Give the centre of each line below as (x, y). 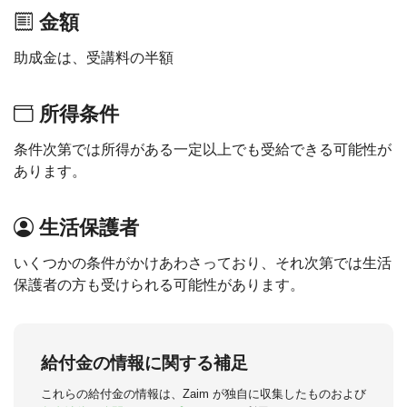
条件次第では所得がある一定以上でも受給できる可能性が (203, 149)
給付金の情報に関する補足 (144, 363)
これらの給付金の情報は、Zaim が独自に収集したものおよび (203, 393)
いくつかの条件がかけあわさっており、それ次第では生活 (203, 263)
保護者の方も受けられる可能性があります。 (159, 285)
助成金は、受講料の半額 (94, 58)
